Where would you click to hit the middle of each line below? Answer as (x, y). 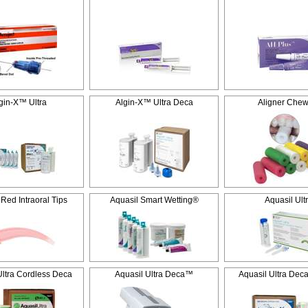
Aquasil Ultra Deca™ (154, 274)
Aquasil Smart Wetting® (154, 200)
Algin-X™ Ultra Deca (154, 102)
